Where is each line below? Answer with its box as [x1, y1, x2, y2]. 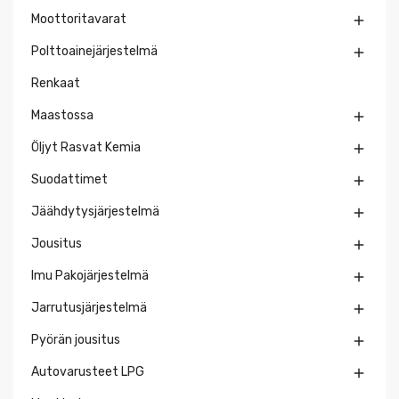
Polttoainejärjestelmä [31, 44, 158, 60]
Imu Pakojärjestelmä [31, 268, 149, 284]
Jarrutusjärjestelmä [31, 300, 147, 316]
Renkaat [31, 76, 80, 92]
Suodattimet [31, 172, 108, 188]
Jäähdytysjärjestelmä [31, 204, 159, 220]
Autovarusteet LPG [31, 364, 144, 380]
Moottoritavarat [31, 12, 126, 28]
